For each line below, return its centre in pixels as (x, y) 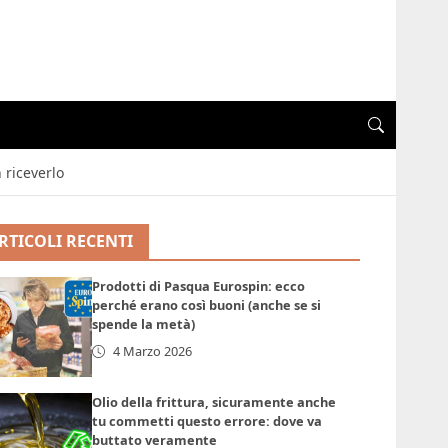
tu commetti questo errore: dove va (207, 421)
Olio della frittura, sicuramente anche (214, 402)
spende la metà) (144, 324)
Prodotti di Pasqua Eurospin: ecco (199, 286)
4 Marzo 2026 (153, 351)
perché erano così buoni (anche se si (207, 305)
